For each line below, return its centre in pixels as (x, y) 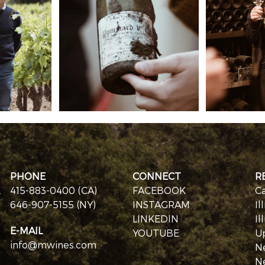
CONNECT (156, 176)
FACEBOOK (159, 190)
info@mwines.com (53, 245)
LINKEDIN (155, 219)
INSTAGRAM (161, 205)
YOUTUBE (156, 233)
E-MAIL (26, 231)
